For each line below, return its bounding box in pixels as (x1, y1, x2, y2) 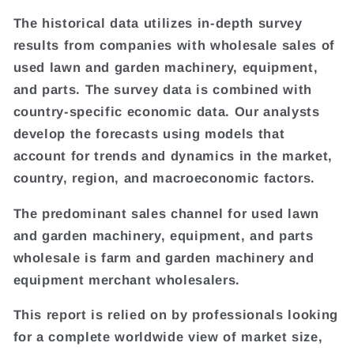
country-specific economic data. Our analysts (13, 104, 320, 119)
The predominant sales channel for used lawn (13, 205, 319, 220)
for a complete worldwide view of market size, (13, 330, 323, 345)
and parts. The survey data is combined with (13, 82, 312, 97)
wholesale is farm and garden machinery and (13, 250, 314, 265)
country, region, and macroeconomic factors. (13, 171, 315, 186)
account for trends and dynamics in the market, (13, 149, 333, 164)
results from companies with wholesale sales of (13, 38, 335, 53)
